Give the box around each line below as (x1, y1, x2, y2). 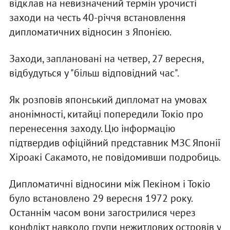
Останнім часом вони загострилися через (9, 206, 196, 220)
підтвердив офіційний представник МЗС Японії (9, 136, 221, 150)
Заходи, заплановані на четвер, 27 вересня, (9, 52, 203, 66)
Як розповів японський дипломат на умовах (9, 93, 206, 107)
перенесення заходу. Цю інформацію (9, 122, 175, 136)
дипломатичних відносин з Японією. (9, 25, 171, 39)
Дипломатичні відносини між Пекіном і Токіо (9, 177, 210, 191)
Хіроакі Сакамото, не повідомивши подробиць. (9, 150, 221, 164)
